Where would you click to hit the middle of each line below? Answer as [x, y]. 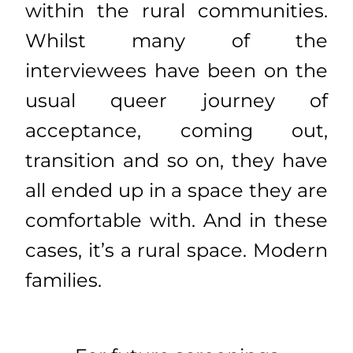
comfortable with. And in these [176, 220]
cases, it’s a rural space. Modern [176, 250]
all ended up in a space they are [176, 190]
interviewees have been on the [176, 70]
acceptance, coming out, [176, 130]
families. [63, 280]
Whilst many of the [176, 40]
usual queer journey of [176, 100]
